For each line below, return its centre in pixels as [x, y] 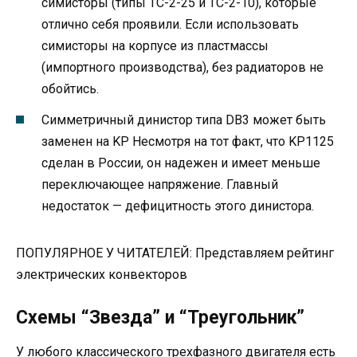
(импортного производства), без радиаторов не [182, 68]
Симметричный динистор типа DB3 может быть [184, 120]
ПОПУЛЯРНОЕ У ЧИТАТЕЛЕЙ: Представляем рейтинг [175, 253]
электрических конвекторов [102, 274]
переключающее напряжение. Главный [160, 184]
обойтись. [70, 89]
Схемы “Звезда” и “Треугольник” [160, 317]
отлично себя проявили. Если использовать [170, 25]
